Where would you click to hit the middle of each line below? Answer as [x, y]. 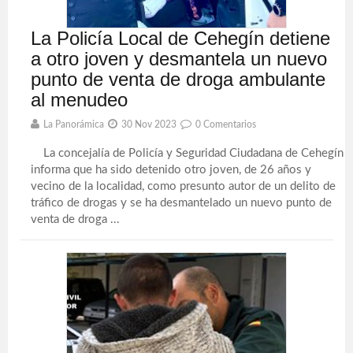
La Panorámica [74, 124]
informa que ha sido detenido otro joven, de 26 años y [171, 170]
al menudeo [80, 100]
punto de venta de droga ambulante [178, 79]
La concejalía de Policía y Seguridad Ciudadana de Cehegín [188, 153]
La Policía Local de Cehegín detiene [181, 38]
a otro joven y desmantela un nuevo [179, 59]
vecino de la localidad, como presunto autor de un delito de [184, 186]
